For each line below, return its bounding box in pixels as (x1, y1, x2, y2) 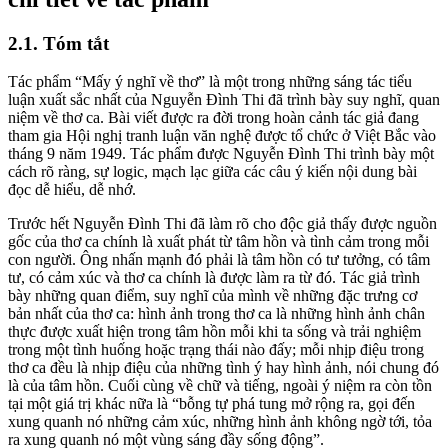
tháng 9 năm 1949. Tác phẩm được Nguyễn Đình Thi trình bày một (8, 145, 434, 163)
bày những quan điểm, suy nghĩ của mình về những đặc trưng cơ (8, 287, 417, 305)
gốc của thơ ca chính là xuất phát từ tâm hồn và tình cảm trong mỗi (8, 233, 429, 251)
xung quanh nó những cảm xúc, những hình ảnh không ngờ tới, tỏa (8, 413, 432, 431)
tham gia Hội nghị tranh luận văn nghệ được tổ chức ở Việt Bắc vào (8, 127, 436, 145)
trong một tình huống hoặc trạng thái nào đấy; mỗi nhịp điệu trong (8, 341, 424, 359)
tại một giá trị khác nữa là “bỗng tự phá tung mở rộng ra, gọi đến (8, 395, 415, 413)
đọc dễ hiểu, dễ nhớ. (8, 181, 136, 199)
